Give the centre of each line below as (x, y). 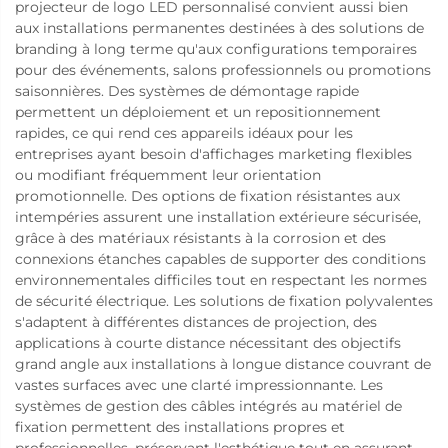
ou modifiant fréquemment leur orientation (168, 174)
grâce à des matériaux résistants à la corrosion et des (200, 237)
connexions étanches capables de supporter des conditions (220, 258)
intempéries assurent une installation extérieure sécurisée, (218, 216)
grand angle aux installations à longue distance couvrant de (223, 363)
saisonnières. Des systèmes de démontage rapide (187, 90)
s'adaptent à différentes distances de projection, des (196, 321)
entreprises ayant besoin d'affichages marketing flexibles (213, 153)
